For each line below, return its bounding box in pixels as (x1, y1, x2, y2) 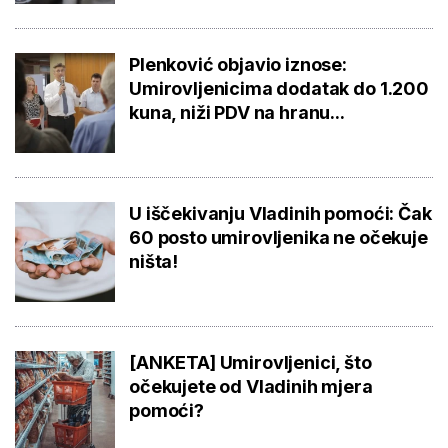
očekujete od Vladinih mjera (129, 375, 373, 397)
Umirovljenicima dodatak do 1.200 (129, 77, 429, 99)
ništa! (129, 250, 179, 272)
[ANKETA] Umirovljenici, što (129, 351, 372, 373)
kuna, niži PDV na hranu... (129, 101, 345, 123)
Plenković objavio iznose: (129, 53, 347, 75)
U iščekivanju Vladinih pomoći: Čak (129, 202, 432, 224)
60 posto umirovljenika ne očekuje (129, 226, 428, 248)
